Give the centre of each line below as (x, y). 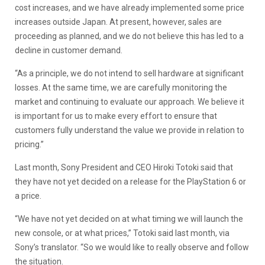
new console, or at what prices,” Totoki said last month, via (122, 233)
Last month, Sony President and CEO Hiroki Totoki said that (124, 167)
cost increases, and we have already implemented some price (130, 7)
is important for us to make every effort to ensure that (116, 116)
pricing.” (29, 144)
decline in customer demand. (69, 50)
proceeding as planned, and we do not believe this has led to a (129, 36)
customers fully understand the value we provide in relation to (130, 130)
